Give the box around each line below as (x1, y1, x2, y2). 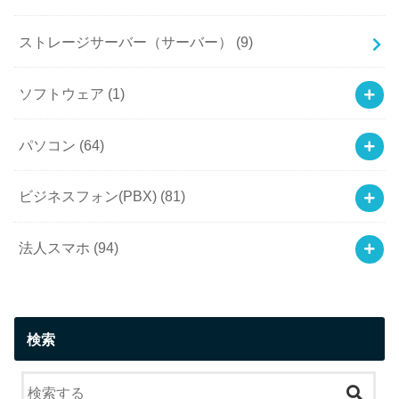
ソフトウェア (19, 85, 109, 102)
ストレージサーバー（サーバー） (19, 33, 237, 50)
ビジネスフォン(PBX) (19, 188, 161, 205)
